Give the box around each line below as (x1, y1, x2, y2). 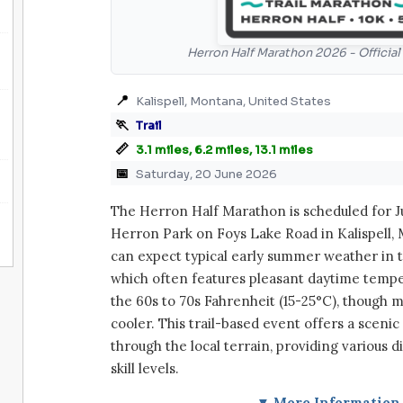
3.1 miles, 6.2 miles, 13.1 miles (136, 141, 313, 157)
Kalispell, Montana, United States (136, 93, 331, 109)
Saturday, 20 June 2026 (136, 166, 277, 182)
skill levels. (111, 359, 179, 377)
